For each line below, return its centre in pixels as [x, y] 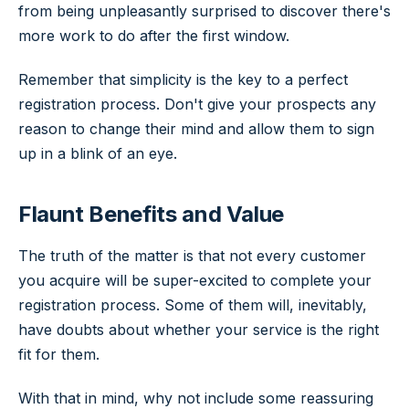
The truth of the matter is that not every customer [192, 256]
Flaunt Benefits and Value [151, 215]
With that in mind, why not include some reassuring [196, 398]
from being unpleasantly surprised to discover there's [204, 11]
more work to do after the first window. [154, 36]
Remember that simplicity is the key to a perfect [183, 79]
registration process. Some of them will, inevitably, [193, 305]
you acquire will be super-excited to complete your [195, 281]
